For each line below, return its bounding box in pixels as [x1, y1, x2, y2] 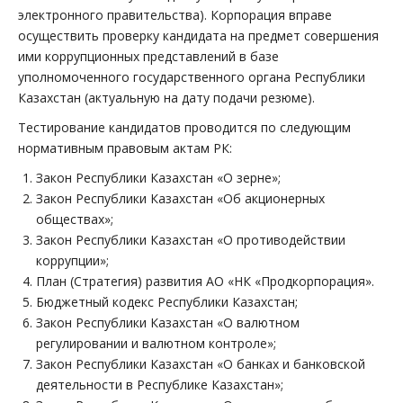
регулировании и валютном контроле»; [36, 335, 276, 352]
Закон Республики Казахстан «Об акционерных [36, 190, 325, 207]
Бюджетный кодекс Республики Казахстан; [36, 293, 298, 310]
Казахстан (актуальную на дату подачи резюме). [18, 89, 315, 106]
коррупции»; [36, 252, 109, 269]
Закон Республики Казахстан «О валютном [36, 314, 300, 331]
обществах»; [36, 210, 113, 228]
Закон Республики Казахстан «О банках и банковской [36, 355, 365, 372]
